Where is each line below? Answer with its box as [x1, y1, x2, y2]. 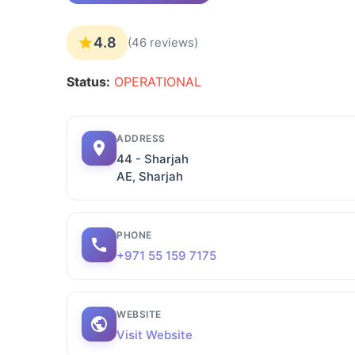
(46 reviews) [128, 35, 198, 50]
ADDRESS [116, 132, 166, 144]
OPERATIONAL [114, 74, 201, 90]
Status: [67, 74, 110, 90]
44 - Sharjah [116, 151, 189, 166]
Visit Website [116, 327, 193, 342]
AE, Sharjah [116, 169, 183, 184]
